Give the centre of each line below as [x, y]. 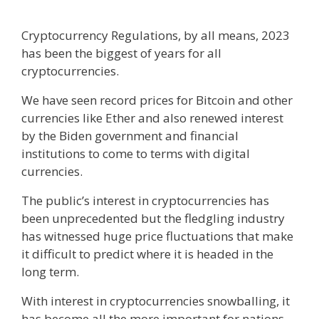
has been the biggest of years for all [121, 53]
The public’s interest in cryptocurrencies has [145, 200]
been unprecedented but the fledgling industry [153, 218]
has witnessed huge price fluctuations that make [157, 236]
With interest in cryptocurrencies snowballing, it [156, 300]
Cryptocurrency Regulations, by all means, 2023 [156, 35]
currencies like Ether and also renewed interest [152, 117]
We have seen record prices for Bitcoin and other [157, 100]
